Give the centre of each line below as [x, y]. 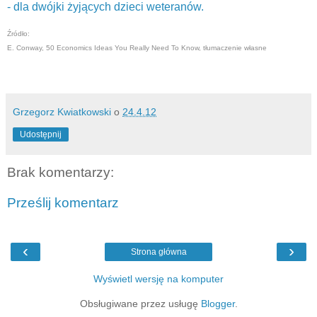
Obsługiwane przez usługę [140, 303]
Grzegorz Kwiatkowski [62, 111]
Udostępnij [41, 134]
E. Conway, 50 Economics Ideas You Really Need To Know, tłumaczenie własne [137, 47]
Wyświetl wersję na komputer [158, 278]
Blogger [218, 303]
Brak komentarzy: [60, 172]
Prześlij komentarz [63, 203]
